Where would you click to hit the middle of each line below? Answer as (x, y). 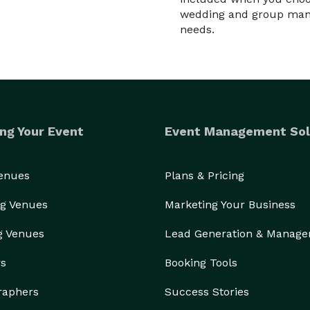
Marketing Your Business (230, 204)
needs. (197, 29)
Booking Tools (201, 263)
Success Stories (207, 292)
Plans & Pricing (204, 175)
